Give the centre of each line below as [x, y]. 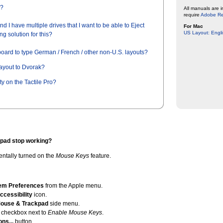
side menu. [64, 204]
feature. [100, 156]
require [192, 15]
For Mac [193, 26]
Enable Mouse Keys [75, 213]
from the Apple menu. [73, 186]
